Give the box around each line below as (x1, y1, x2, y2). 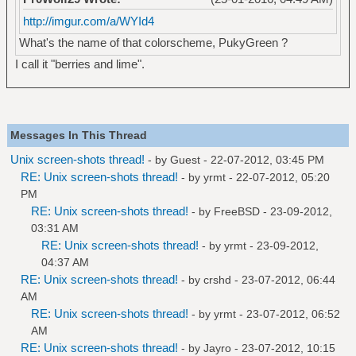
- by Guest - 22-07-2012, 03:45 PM (148, 153, 324, 166)
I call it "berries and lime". (14, 56, 145, 71)
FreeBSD (214, 204, 260, 218)
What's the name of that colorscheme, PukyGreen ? (18, 35, 288, 49)
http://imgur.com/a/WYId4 (22, 14, 154, 28)
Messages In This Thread (10, 128, 147, 141)
